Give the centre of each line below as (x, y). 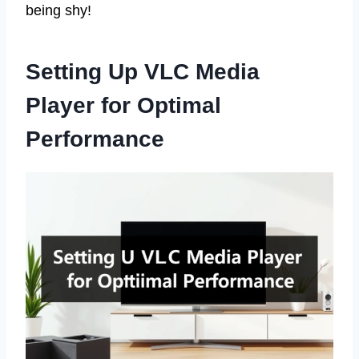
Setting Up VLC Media (143, 72)
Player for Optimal (123, 106)
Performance (95, 139)
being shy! (58, 11)
